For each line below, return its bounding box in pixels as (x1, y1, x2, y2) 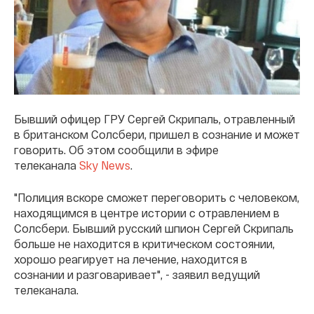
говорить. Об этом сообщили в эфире (14, 142, 219, 156)
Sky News (79, 158, 130, 172)
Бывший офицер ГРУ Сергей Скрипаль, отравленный (14, 111, 295, 125)
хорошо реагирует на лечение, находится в (14, 252, 247, 266)
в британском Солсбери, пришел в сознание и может (14, 127, 300, 141)
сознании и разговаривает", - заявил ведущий (14, 267, 260, 281)
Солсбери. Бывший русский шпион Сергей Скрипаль (14, 221, 294, 235)
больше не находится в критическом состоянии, (14, 236, 275, 250)
